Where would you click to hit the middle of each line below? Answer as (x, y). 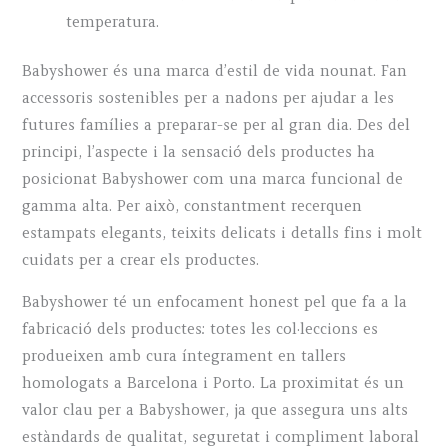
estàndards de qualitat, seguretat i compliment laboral (221, 436)
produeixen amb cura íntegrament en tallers (184, 355)
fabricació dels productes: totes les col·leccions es (200, 328)
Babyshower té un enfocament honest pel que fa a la (215, 301)
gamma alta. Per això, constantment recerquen (192, 206)
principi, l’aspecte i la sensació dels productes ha (199, 152)
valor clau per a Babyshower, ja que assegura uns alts (215, 409)
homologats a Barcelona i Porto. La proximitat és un (213, 382)
